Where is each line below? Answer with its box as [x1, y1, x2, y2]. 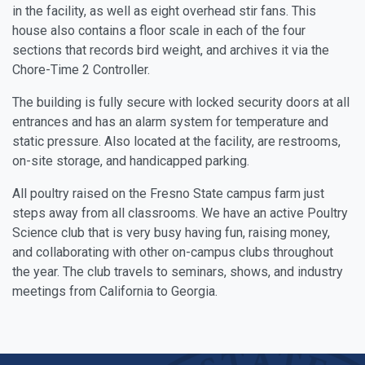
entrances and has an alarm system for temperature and [12, 114, 328, 130]
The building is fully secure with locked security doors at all [12, 95, 350, 110]
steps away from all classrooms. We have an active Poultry [12, 205, 348, 221]
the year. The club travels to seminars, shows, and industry [12, 264, 343, 279]
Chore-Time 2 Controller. [12, 62, 150, 77]
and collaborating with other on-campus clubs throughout [12, 244, 333, 260]
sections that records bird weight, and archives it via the [12, 42, 329, 58]
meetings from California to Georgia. [12, 284, 221, 299]
